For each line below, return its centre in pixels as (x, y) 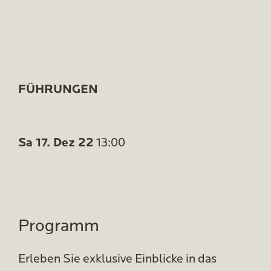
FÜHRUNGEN (58, 90)
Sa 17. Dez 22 (56, 143)
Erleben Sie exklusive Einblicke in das (117, 260)
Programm (59, 227)
